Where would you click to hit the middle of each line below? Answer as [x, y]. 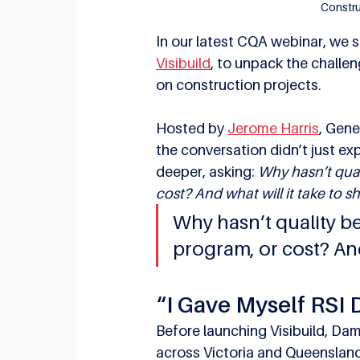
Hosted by [192, 129]
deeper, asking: [207, 172]
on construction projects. [239, 85]
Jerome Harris [274, 129]
